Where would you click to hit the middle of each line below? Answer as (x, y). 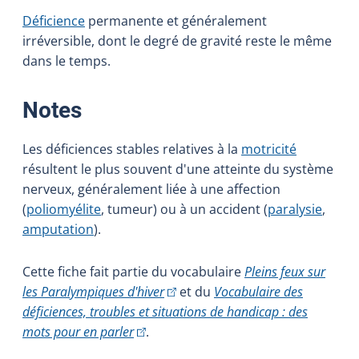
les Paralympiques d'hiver (93, 291)
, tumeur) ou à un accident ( (184, 209)
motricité (269, 149)
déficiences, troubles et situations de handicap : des (165, 311)
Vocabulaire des (258, 291)
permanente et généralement (176, 20)
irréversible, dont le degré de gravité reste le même (177, 40)
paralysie (295, 209)
